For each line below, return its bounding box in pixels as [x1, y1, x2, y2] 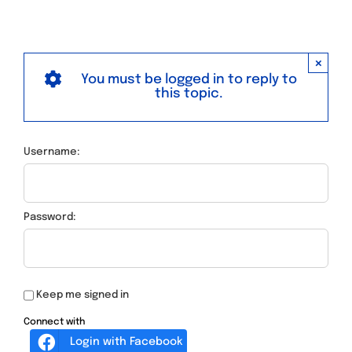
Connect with [24, 317, 85, 327]
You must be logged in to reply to [81, 72, 297, 86]
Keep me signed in [36, 289, 129, 300]
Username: [24, 146, 80, 157]
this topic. [155, 86, 223, 101]
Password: [24, 211, 76, 222]
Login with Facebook [69, 335, 182, 347]
